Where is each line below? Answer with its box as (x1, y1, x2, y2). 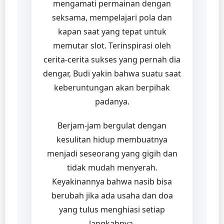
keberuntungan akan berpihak (54, 81, 170, 93)
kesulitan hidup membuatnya (56, 133, 167, 145)
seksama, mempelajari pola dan (52, 11, 172, 23)
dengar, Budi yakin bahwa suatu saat (43, 67, 181, 79)
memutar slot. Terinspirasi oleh (53, 39, 171, 51)
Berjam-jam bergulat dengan (57, 119, 166, 131)
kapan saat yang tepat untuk (57, 25, 166, 37)
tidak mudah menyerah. (66, 161, 157, 173)
